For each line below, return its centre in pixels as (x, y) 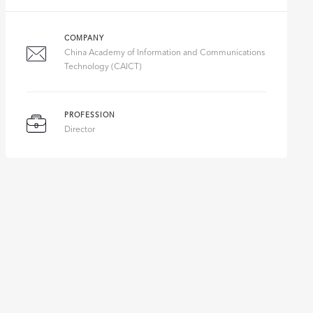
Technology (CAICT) (103, 67)
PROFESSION (90, 115)
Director (80, 130)
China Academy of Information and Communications (165, 53)
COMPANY (85, 38)
